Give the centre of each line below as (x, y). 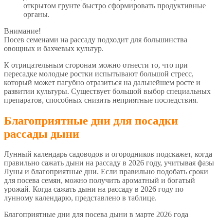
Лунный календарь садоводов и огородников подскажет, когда (108, 154)
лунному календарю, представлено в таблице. (80, 198)
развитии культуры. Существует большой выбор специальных (107, 91)
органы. (36, 14)
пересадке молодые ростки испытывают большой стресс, (99, 73)
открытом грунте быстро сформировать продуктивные (115, 5)
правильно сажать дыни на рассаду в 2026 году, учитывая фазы (109, 163)
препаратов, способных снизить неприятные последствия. (101, 100)
